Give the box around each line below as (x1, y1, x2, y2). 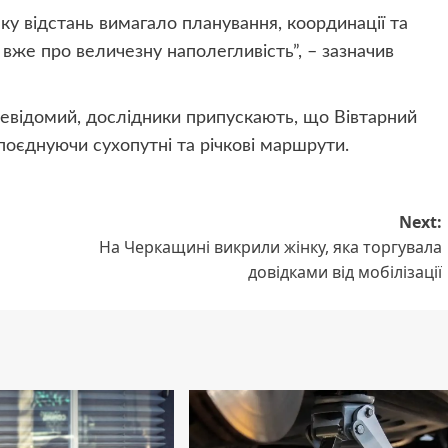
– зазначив (307, 42, 394, 61)
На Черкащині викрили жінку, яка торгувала (98, 235, 442, 258)
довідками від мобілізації (247, 260, 442, 283)
